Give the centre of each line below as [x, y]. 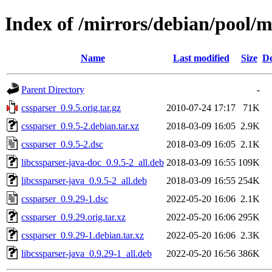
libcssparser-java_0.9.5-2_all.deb [84, 180]
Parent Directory [53, 89]
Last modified [201, 58]
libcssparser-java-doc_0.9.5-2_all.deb [93, 162]
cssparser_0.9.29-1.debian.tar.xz [83, 235]
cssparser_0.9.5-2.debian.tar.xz [80, 126]
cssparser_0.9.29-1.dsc [65, 199]
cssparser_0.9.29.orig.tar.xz [73, 217]
